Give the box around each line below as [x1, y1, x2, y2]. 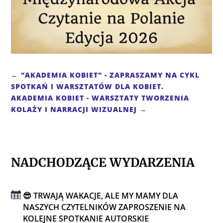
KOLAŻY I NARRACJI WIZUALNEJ [11, 104, 137, 114]
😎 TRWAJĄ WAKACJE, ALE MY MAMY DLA [23, 190, 179, 201]
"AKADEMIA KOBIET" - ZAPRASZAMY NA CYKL [21, 70, 200, 80]
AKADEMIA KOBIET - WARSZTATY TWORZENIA [11, 93, 190, 103]
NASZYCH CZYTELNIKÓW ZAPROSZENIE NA [23, 201, 186, 213]
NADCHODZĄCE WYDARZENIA [11, 154, 195, 170]
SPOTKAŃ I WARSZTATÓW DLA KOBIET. [11, 81, 164, 91]
